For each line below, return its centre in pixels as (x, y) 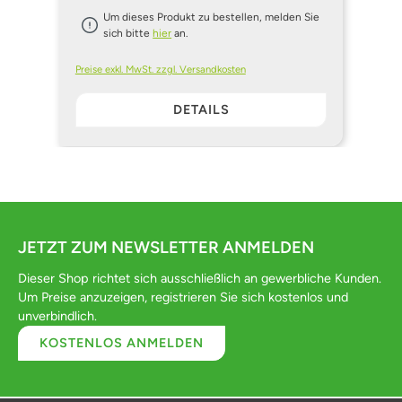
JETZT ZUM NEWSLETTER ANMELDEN (166, 248)
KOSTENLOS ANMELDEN (122, 343)
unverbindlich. (57, 316)
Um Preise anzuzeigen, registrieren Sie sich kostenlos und (183, 297)
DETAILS (201, 110)
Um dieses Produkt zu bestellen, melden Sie (212, 17)
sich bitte (128, 33)
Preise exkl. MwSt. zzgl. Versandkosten (160, 70)
